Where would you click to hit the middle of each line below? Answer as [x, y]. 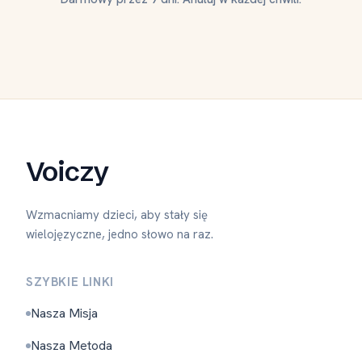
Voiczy [67, 171]
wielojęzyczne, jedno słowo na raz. [120, 234]
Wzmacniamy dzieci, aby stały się [117, 215]
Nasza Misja [64, 313]
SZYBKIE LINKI [70, 282]
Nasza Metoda [72, 345]
